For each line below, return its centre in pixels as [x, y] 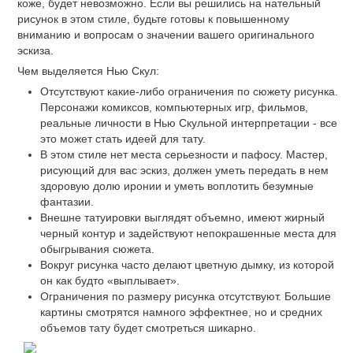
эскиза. [35, 50]
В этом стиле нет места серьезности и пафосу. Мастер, [184, 154]
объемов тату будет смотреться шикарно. [148, 327]
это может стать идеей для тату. [123, 138]
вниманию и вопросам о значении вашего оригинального [166, 35]
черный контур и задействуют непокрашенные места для [188, 233]
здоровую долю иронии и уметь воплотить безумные [176, 186]
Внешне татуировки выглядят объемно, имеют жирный [182, 217]
